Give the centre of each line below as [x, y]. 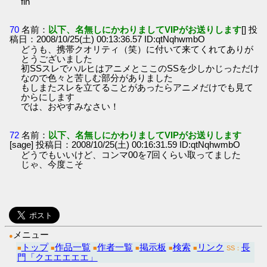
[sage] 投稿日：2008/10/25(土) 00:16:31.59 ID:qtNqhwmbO [125, 144]
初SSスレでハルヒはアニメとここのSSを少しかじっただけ [140, 69]
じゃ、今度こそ [52, 164]
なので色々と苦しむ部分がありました [97, 78]
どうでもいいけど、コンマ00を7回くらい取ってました [131, 154]
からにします [48, 97]
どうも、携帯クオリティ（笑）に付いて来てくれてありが [137, 49]
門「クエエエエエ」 [57, 257]
